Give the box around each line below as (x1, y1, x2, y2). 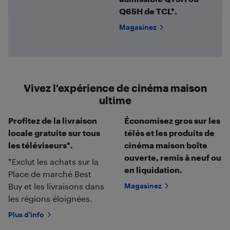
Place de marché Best (8, 168, 91, 179)
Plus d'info (8, 209, 44, 219)
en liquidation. (124, 164, 182, 175)
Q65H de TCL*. (119, 6, 177, 16)
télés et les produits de (124, 127, 215, 138)
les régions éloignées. (8, 193, 92, 203)
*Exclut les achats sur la (8, 156, 99, 166)
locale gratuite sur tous (8, 127, 100, 138)
